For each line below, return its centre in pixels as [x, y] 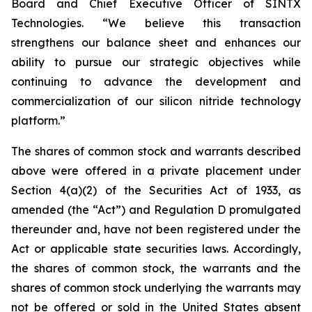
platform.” [38, 120]
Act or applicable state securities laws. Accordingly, [156, 249]
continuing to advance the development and [156, 81]
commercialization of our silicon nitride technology [156, 101]
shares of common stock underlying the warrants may [156, 288]
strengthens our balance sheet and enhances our [156, 42]
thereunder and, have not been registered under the [156, 229]
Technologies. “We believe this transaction [156, 23]
